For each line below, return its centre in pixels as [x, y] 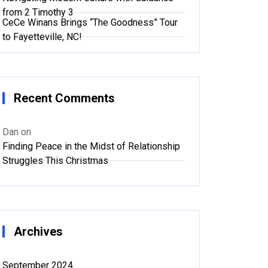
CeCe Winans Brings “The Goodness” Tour [90, 22]
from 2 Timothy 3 [38, 12]
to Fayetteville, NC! [42, 36]
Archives [38, 231]
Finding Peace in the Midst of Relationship [91, 146]
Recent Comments [64, 98]
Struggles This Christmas [55, 160]
